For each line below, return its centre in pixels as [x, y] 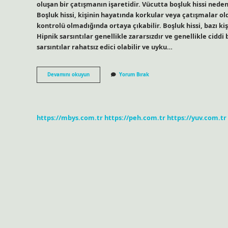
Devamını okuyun [68, 75]
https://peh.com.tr [135, 117]
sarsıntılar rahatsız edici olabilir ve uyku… [105, 47]
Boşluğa [99, 74]
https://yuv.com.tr [197, 117]
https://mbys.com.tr [70, 117]
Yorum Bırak [134, 75]
